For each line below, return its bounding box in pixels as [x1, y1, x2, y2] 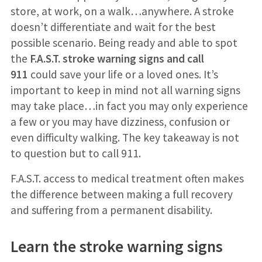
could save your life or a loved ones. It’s [27, 67, 218, 81]
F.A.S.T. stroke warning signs [29, 51, 164, 65]
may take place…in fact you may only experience [10, 98, 248, 113]
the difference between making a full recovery [10, 187, 233, 201]
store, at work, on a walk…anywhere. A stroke [10, 4, 234, 18]
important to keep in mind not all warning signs [10, 82, 240, 97]
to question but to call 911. [10, 146, 141, 160]
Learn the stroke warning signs [10, 236, 223, 257]
